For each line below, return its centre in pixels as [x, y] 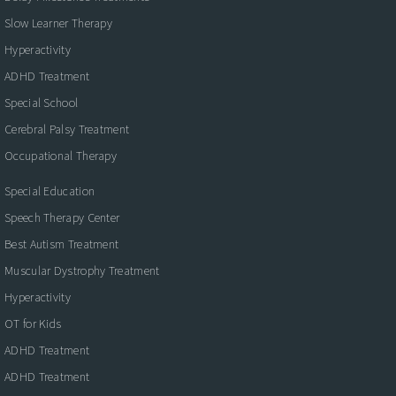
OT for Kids [33, 323]
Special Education [50, 190]
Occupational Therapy [61, 155]
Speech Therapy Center [62, 217]
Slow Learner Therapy [58, 23]
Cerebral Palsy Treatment [67, 129]
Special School [42, 102]
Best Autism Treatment [62, 244]
